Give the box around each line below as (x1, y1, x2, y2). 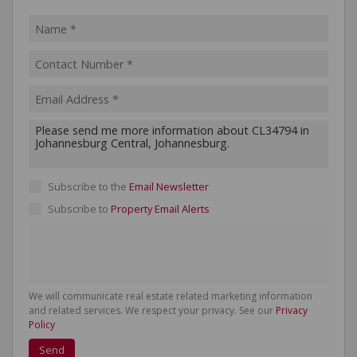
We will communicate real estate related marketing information (29, 289, 312, 303)
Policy (29, 318, 55, 331)
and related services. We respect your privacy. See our (29, 304, 276, 317)
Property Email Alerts (111, 202, 210, 216)
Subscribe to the (48, 179, 129, 194)
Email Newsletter (129, 179, 209, 194)
